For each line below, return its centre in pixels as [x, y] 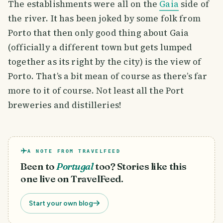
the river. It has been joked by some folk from [104, 18]
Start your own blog [61, 203]
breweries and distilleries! [65, 105]
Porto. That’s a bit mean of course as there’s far [108, 76]
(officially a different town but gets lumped [100, 47]
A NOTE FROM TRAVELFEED [74, 151]
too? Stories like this [141, 166]
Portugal [75, 166]
